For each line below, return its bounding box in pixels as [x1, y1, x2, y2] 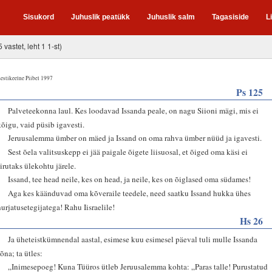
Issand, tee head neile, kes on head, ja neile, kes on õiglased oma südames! [8, 173, 251, 185]
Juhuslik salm [147, 13, 195, 21]
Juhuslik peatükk [71, 13, 130, 21]
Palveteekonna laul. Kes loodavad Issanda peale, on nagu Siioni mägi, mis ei [8, 104, 259, 116]
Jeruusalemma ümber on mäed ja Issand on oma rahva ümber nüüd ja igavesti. [8, 132, 262, 143]
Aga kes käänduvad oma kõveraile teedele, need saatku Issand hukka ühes [8, 187, 251, 199]
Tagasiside [212, 13, 249, 21]
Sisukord [23, 13, 54, 21]
